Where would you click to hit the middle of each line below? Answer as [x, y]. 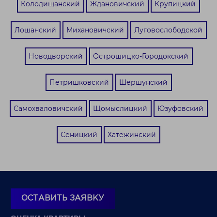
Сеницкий [79, 134]
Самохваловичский [48, 108]
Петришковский [79, 82]
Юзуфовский [180, 108]
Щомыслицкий [120, 108]
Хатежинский [132, 134]
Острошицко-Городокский [140, 56]
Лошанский [35, 30]
